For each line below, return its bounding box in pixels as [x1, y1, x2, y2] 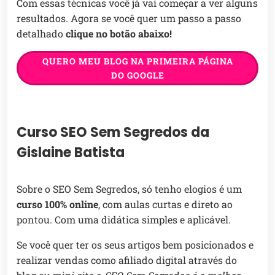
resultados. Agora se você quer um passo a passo [17, 12, 241, 25]
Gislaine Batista [17, 143, 125, 163]
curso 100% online [17, 198, 98, 211]
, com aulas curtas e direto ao [98, 198, 233, 211]
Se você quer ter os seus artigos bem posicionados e [17, 238, 254, 252]
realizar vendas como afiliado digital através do [17, 254, 237, 267]
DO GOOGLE [110, 69, 165, 82]
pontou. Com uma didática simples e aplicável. [17, 213, 231, 227]
